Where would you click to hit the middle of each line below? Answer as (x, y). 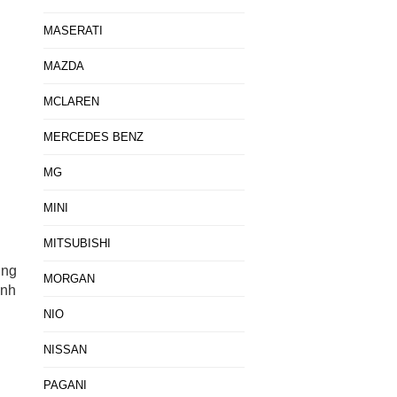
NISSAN (65, 350)
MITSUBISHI (77, 243)
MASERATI (73, 31)
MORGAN (69, 279)
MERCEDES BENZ (93, 137)
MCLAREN (71, 101)
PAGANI (65, 385)
